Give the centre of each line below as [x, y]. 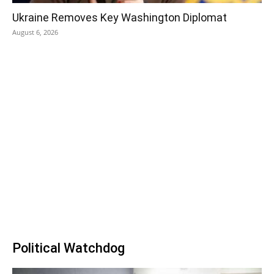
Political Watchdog [68, 248]
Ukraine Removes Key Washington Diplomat [120, 18]
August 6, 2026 [35, 32]
